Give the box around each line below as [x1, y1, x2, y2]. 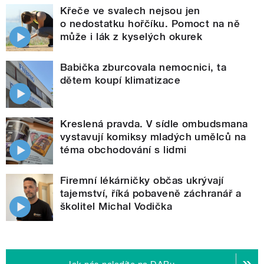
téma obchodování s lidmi [60, 143, 187, 156]
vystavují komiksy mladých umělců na [60, 130, 246, 143]
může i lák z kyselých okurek [60, 30, 203, 42]
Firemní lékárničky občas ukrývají [60, 174, 224, 186]
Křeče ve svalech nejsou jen [60, 4, 200, 16]
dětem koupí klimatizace [60, 74, 181, 86]
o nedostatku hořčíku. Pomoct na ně [60, 17, 240, 29]
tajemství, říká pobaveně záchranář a [60, 187, 242, 199]
